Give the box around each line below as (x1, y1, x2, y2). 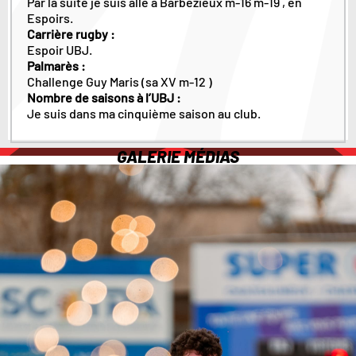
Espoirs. (26, 10, 73, 25)
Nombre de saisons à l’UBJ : (26, 89, 184, 105)
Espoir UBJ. (26, 41, 92, 57)
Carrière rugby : (26, 25, 115, 41)
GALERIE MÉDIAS (117, 146, 239, 167)
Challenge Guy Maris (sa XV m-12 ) (26, 73, 212, 89)
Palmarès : (26, 57, 86, 73)
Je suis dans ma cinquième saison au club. (26, 105, 261, 121)
